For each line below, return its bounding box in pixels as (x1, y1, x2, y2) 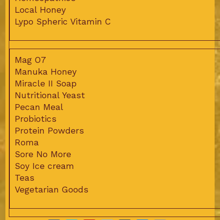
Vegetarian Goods (14, 185, 88, 195)
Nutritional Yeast (14, 90, 85, 101)
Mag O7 (14, 55, 46, 65)
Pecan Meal (14, 102, 63, 112)
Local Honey (14, 5, 66, 15)
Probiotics (14, 114, 56, 124)
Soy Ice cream (14, 161, 74, 171)
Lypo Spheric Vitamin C (14, 17, 111, 27)
